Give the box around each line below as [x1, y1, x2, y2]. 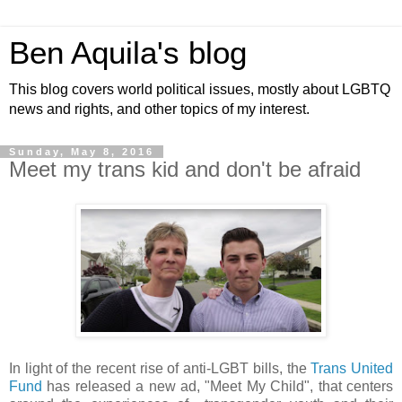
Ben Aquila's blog [9, 36, 247, 70]
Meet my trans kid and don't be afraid [9, 157, 361, 181]
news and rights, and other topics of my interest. [9, 101, 310, 117]
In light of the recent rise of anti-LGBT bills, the [9, 360, 311, 376]
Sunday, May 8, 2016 [9, 146, 154, 157]
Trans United [310, 360, 394, 376]
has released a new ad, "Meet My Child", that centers [42, 378, 393, 394]
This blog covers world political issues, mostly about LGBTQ [9, 82, 390, 97]
